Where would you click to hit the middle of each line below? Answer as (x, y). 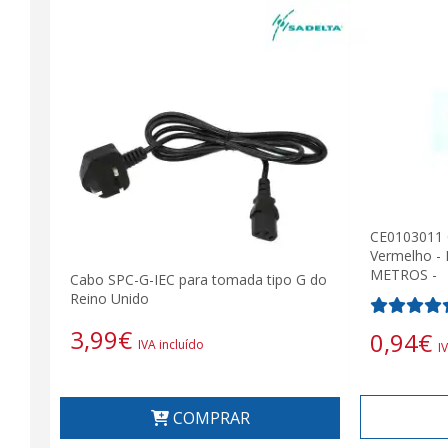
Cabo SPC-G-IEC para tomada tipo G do (198, 280)
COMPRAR (209, 417)
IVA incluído (171, 344)
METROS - (403, 274)
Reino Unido (109, 299)
